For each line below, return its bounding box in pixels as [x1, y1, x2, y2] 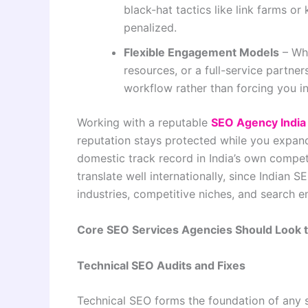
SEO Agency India [211, 115, 306, 130]
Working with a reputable [77, 115, 211, 130]
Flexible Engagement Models [124, 45, 279, 60]
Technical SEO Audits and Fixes [77, 258, 245, 272]
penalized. [124, 21, 177, 35]
